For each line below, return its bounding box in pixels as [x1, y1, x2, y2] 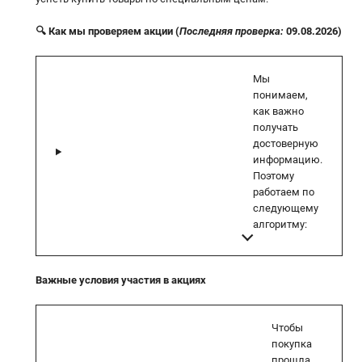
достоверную [253, 137, 318, 149]
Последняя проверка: [179, 24, 286, 37]
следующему [253, 201, 318, 214]
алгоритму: [253, 217, 307, 230]
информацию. [253, 153, 322, 166]
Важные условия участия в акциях [36, 273, 206, 286]
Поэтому [253, 169, 294, 182]
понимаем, [253, 88, 308, 101]
